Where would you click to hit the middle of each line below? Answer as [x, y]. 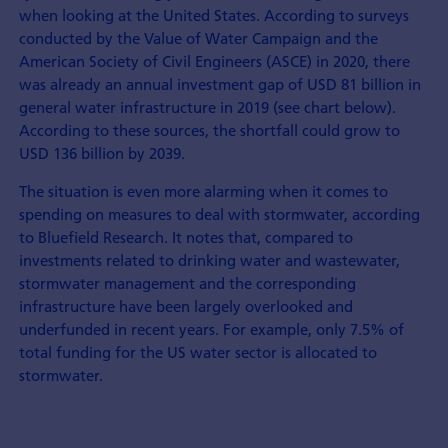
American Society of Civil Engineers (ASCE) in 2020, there [214, 61]
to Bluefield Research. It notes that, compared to [185, 237]
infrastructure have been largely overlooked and [185, 306]
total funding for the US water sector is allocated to [197, 352]
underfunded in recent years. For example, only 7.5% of [211, 329]
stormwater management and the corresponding [187, 283]
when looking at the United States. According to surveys [213, 15]
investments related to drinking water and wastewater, [209, 260]
